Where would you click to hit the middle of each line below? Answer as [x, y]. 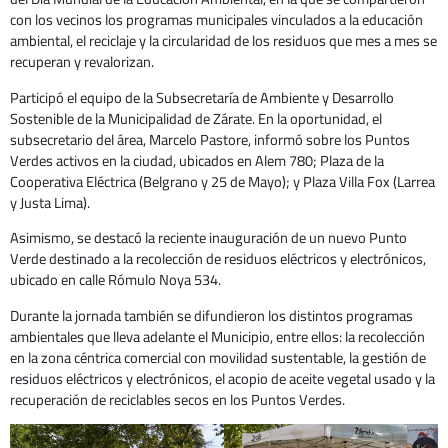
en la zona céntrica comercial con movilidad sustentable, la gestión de [218, 357]
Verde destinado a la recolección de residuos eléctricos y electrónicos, [218, 259]
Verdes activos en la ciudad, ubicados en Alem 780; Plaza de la [197, 160]
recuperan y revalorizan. [82, 61]
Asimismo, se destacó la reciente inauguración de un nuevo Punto [208, 238]
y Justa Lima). [50, 202]
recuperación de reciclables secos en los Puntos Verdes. [177, 399]
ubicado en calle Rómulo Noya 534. [115, 280]
